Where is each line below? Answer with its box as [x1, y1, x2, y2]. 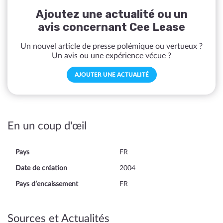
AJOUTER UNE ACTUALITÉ [74, 72, 149, 78]
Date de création [15, 165, 67, 172]
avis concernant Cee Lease [38, 20, 185, 34]
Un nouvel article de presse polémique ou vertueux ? [20, 42, 203, 50]
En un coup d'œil [7, 120, 87, 131]
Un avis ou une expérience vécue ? [52, 52, 171, 60]
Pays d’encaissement [15, 181, 78, 188]
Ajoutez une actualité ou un [35, 7, 188, 21]
